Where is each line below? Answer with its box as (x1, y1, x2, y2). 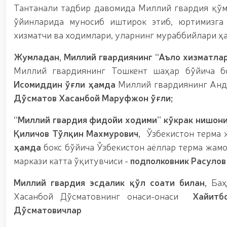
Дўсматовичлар (14, 203, 82, 215)
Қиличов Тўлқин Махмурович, (14, 127, 144, 139)
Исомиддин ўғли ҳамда (14, 78, 119, 90)
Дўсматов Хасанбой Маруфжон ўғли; (14, 91, 173, 103)
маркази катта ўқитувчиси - (14, 154, 130, 166)
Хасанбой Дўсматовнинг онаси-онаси (14, 190, 193, 202)
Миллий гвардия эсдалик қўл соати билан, (14, 176, 212, 188)
